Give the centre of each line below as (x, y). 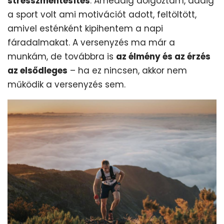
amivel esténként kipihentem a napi (85, 28)
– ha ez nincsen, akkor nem (127, 70)
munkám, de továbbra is (62, 56)
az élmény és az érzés (163, 56)
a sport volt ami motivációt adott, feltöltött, (102, 14)
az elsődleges (37, 70)
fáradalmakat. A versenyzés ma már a (91, 42)
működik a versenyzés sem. (66, 84)
